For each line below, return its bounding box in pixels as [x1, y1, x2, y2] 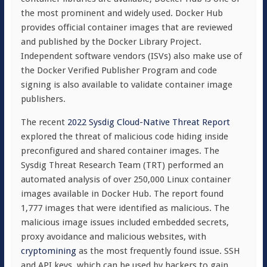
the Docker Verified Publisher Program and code [20, 65, 217, 76]
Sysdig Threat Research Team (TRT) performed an [20, 160, 223, 170]
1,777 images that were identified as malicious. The [20, 203, 229, 213]
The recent [20, 117, 67, 128]
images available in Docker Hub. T [20, 188, 159, 199]
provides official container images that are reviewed [20, 22, 232, 33]
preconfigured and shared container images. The [20, 145, 219, 156]
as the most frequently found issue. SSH [76, 246, 240, 256]
